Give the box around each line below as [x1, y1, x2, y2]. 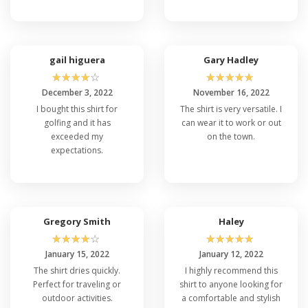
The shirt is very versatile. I [180, 102, 282, 115]
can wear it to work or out [181, 116, 281, 129]
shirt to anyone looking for [179, 278, 283, 290]
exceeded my [51, 130, 103, 142]
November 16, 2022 [192, 86, 269, 98]
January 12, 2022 [199, 247, 263, 260]
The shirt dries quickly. [34, 264, 120, 276]
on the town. [207, 130, 255, 142]
